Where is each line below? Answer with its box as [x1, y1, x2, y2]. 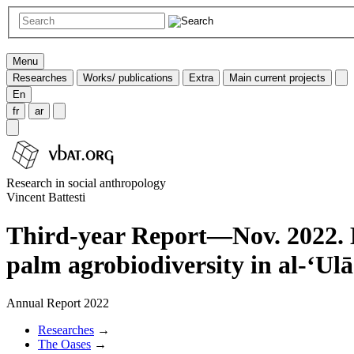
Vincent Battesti [6, 190, 85, 204]
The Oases [38, 337, 91, 352]
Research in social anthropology [6, 175, 166, 190]
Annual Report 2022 [6, 296, 109, 311]
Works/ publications [83, 71, 173, 84]
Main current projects [229, 71, 326, 84]
